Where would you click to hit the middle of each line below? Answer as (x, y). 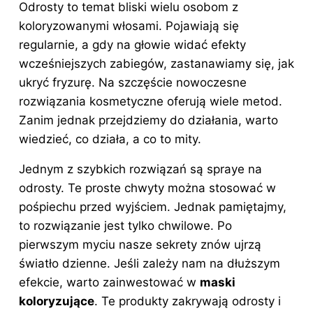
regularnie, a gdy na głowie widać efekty (132, 44)
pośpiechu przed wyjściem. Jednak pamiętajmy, (153, 206)
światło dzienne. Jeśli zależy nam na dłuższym (150, 263)
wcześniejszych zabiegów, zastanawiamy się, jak (156, 63)
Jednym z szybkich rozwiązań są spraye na (140, 169)
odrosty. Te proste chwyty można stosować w (147, 188)
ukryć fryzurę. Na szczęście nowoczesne (133, 82)
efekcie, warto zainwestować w (109, 282)
